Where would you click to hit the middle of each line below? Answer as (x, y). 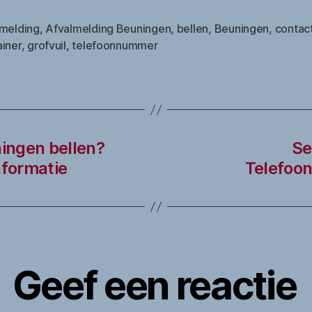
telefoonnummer (115, 46)
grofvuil (47, 46)
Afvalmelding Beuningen (108, 29)
